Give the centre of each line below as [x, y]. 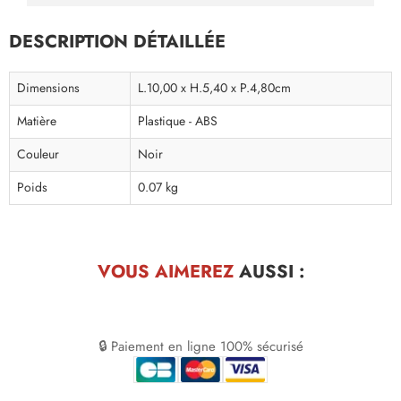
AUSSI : [269, 272]
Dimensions [48, 89]
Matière [37, 122]
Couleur [38, 155]
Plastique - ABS [178, 122]
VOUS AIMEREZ [165, 272]
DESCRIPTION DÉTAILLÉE [117, 42]
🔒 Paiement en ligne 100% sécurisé [200, 347]
